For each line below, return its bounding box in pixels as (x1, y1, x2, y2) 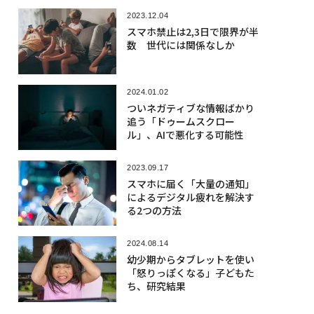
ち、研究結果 (126, 279, 186, 294)
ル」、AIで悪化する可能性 (126, 127, 244, 142)
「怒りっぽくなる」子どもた (126, 266, 254, 280)
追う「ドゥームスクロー (126, 114, 235, 128)
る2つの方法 (126, 203, 182, 217)
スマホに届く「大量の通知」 (126, 176, 254, 191)
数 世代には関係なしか (126, 38, 235, 53)
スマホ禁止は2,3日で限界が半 (126, 25, 259, 39)
